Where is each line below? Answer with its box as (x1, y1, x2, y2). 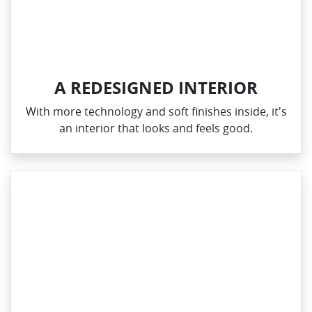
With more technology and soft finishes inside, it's (25, 103, 287, 119)
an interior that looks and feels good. (59, 120, 253, 136)
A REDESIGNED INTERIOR (54, 75, 258, 99)
